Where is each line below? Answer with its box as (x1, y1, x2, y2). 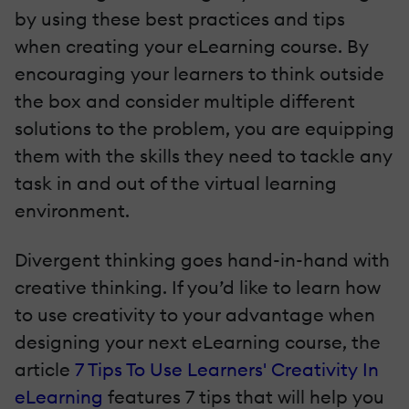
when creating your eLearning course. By (15, 34, 369, 58)
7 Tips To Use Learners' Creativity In (75, 357, 379, 381)
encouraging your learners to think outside (15, 61, 384, 85)
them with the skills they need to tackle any (15, 143, 393, 167)
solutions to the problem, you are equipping (15, 116, 394, 140)
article (15, 357, 75, 381)
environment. (15, 198, 130, 222)
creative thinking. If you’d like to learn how (15, 275, 381, 299)
